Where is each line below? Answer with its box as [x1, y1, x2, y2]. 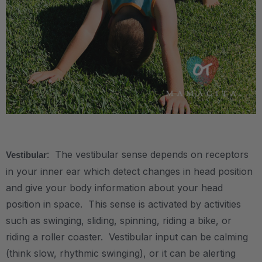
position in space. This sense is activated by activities [6, 198, 241, 210]
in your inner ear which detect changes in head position [6, 165, 253, 177]
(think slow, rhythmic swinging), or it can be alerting [6, 247, 236, 259]
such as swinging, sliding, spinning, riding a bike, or [6, 214, 232, 226]
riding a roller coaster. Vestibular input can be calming [6, 230, 248, 243]
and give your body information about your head [6, 181, 223, 194]
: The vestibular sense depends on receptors [47, 148, 249, 160]
